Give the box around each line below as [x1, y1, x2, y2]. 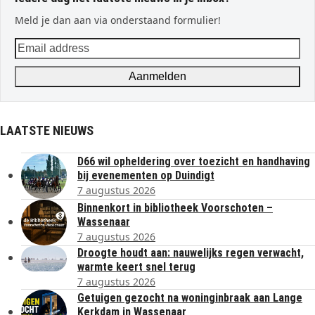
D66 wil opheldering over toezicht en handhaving [77, 154, 310, 168]
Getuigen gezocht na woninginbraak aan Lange [77, 290, 302, 304]
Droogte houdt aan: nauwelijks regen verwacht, [77, 245, 304, 259]
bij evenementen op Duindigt [77, 168, 214, 182]
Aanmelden [129, 70, 186, 82]
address [14, 54, 57, 70]
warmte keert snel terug [77, 259, 195, 274]
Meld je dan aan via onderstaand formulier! [15, 13, 221, 27]
